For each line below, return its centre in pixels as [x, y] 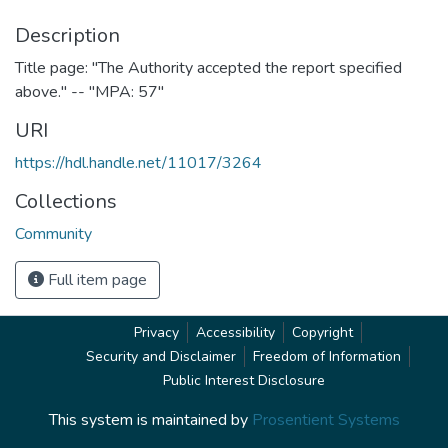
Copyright [322, 332]
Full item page [95, 279]
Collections [66, 201]
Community [53, 233]
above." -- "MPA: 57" [89, 91]
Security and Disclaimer [161, 356]
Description [67, 35]
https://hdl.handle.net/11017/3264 [138, 162]
